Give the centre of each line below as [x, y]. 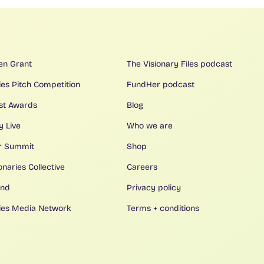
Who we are [150, 126]
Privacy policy [154, 188]
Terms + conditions [163, 209]
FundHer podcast [161, 85]
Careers [142, 167]
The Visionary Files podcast [180, 64]
